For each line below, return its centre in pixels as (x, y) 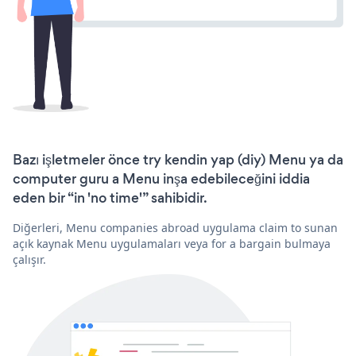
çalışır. (29, 259)
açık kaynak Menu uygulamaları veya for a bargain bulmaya (172, 243)
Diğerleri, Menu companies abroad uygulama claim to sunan (175, 227)
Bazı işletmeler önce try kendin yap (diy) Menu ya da (178, 159)
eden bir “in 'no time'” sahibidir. (110, 197)
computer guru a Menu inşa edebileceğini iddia (161, 178)
